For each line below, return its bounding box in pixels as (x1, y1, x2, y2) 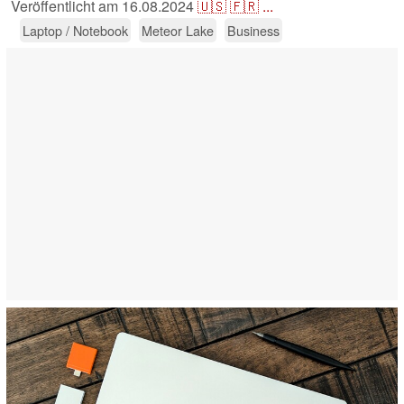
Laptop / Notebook (23, 21, 128, 41)
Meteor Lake (142, 21, 214, 41)
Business (227, 21, 280, 41)
